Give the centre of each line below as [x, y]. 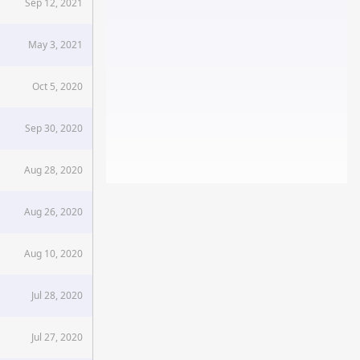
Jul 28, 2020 [57, 295]
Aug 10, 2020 [53, 254]
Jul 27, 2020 [57, 337]
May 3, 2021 [55, 45]
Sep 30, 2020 [54, 128]
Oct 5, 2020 [57, 86]
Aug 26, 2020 [53, 212]
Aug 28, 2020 [53, 170]
